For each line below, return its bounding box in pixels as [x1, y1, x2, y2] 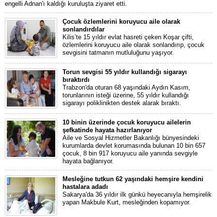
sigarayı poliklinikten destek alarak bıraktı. [62, 99, 181, 107]
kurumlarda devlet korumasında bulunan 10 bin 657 [62, 142, 205, 149]
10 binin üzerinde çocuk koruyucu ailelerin [62, 119, 191, 126]
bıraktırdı [62, 76, 90, 83]
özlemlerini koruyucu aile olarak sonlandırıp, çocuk [62, 41, 204, 48]
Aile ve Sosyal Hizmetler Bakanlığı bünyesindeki [62, 134, 199, 141]
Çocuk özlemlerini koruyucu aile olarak [62, 18, 180, 25]
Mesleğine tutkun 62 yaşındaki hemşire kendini [62, 175, 203, 183]
